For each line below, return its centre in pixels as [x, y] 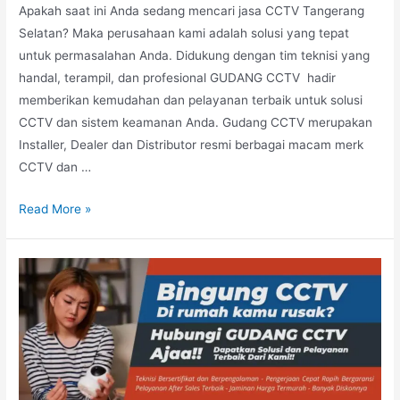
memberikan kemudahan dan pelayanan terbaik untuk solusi [191, 100]
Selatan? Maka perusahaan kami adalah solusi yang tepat [184, 33]
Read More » [55, 208]
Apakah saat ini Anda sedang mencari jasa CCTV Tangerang [192, 10]
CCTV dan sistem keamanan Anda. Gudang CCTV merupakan [196, 122]
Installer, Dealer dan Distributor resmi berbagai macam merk [192, 144]
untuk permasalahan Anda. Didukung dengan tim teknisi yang [195, 55]
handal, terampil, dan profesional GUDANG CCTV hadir [178, 77]
